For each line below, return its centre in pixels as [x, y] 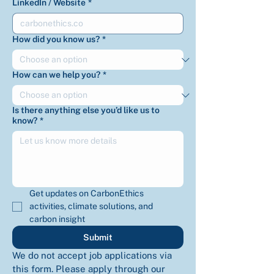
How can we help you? [56, 75]
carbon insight [57, 219]
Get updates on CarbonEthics [87, 193]
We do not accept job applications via [92, 255]
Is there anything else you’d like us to [86, 110]
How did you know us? [56, 39]
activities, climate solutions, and [91, 206]
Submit [98, 237]
